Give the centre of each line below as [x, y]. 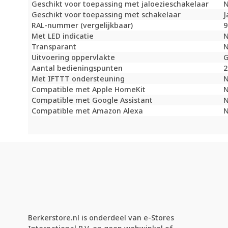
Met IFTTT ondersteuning [78, 79]
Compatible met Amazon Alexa [88, 111]
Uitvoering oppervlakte [74, 58]
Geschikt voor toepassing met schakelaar [106, 15]
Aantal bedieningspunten [77, 68]
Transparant [54, 47]
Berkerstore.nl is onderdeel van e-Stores [101, 218]
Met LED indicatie [63, 36]
